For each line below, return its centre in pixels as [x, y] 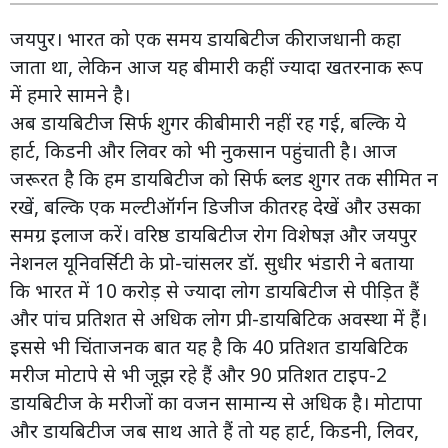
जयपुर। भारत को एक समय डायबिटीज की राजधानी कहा [205, 38]
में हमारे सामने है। [72, 94]
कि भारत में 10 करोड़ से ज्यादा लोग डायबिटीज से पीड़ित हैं [214, 290]
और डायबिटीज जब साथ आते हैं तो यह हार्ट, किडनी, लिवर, [214, 430]
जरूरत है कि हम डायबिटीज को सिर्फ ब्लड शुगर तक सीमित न [224, 178]
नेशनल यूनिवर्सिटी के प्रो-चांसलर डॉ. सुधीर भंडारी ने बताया [212, 262]
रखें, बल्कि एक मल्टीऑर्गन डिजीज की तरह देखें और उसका [215, 206]
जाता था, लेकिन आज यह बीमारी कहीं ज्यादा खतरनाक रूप [216, 66]
